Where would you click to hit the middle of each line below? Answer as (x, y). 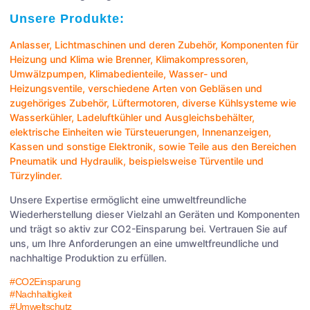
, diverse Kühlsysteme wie (236, 103)
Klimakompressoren (201, 60)
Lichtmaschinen (90, 45)
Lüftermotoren (144, 103)
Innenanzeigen (235, 132)
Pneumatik (34, 161)
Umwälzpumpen (47, 74)
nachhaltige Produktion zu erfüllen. (88, 258)
